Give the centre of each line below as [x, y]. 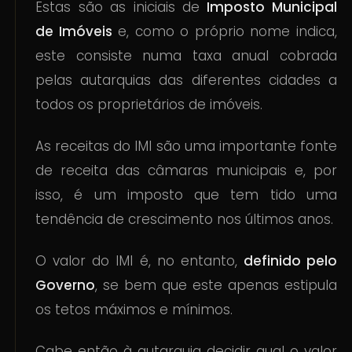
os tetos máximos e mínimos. [134, 309]
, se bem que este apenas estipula [216, 285]
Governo [66, 285]
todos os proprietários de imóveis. [149, 104]
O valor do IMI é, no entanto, [139, 260]
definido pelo [290, 260]
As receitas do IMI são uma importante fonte [186, 146]
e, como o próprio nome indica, [224, 31]
